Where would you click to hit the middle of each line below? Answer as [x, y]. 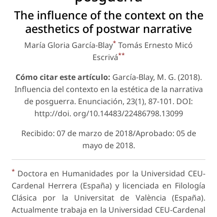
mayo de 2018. [108, 146]
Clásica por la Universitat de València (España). [108, 198]
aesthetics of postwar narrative [108, 29]
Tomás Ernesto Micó [155, 45]
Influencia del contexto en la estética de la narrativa [108, 89]
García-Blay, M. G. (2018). [156, 77]
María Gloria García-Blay [69, 45]
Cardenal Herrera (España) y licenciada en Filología [108, 186]
